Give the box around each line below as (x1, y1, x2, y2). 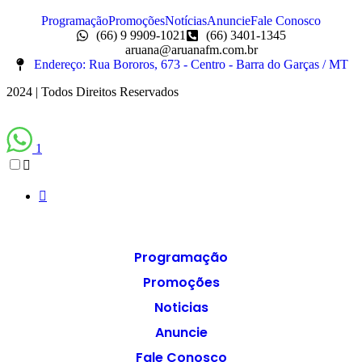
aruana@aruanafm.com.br (124, 42, 258, 57)
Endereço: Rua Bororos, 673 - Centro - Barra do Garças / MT (34, 57, 348, 71)
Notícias (165, 13, 207, 27)
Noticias (154, 297, 208, 317)
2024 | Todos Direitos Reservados (6, 84, 179, 99)
